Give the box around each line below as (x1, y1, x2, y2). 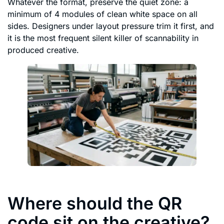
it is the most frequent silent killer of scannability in (7, 33, 198, 43)
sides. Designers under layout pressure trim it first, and (7, 21, 214, 31)
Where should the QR (7, 193, 182, 214)
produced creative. (7, 45, 79, 55)
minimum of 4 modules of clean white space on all (7, 9, 197, 19)
